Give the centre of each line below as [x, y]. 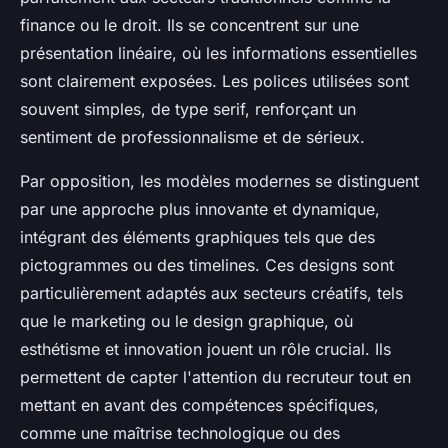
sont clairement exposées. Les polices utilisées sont [214, 80]
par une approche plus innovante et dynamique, [200, 208]
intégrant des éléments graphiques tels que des [197, 236]
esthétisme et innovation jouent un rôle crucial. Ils [205, 348]
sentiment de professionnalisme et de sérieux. [192, 136]
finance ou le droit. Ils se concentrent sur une [189, 24]
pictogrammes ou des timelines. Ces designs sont [207, 264]
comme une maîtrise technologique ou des [180, 432]
